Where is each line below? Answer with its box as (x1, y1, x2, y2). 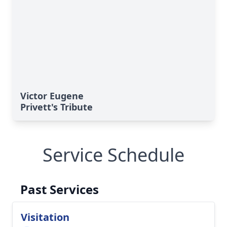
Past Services (20, 181, 99, 198)
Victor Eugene (20, 90, 84, 102)
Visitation (21, 210, 69, 224)
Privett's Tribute (20, 101, 93, 113)
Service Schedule (43, 142, 184, 167)
